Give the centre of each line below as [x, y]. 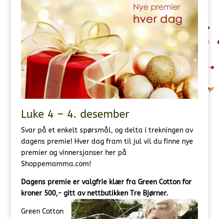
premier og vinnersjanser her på [74, 153]
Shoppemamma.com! [56, 164]
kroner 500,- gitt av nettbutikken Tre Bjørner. [94, 193]
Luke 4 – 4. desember [75, 114]
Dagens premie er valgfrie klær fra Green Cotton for [106, 182]
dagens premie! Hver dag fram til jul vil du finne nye [107, 141]
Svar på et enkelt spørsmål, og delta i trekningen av [107, 130]
